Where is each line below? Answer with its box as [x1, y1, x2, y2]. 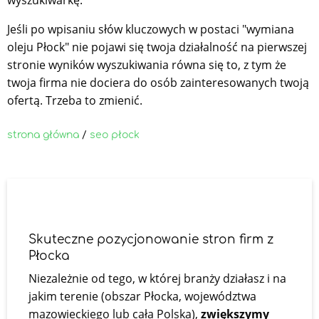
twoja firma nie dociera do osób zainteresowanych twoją [7, 74, 309, 90]
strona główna [7, 129, 79, 140]
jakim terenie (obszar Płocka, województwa [28, 288, 256, 304]
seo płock [90, 129, 140, 140]
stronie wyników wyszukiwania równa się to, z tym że [7, 56, 286, 73]
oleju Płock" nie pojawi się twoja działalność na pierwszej [7, 38, 307, 55]
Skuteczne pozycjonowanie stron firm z [28, 232, 273, 246]
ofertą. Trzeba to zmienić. [7, 92, 142, 108]
